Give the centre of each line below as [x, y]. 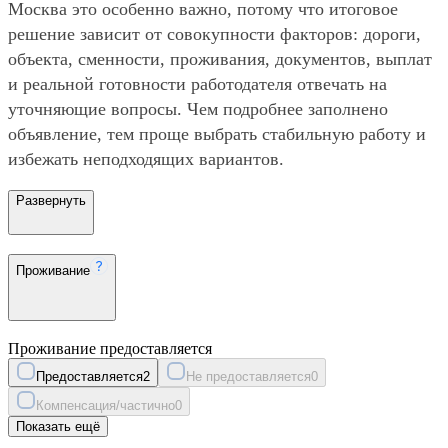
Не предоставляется [248, 376]
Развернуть [51, 201]
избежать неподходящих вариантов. [146, 159]
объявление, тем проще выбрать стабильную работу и [217, 134]
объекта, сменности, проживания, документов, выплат [220, 59]
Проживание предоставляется [110, 348]
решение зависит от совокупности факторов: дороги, [214, 34]
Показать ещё [58, 426]
